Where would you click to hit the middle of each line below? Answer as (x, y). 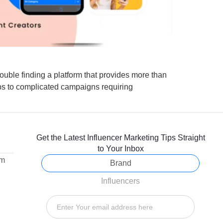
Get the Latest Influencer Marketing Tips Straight (120, 138)
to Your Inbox (120, 149)
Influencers (121, 181)
